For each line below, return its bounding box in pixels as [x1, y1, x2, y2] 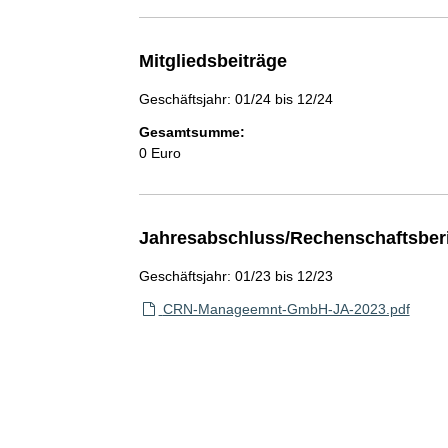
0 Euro [138, 145, 181, 161]
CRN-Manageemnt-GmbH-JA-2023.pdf [162, 301, 410, 317]
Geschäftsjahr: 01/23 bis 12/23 [138, 268, 333, 284]
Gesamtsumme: [138, 124, 245, 140]
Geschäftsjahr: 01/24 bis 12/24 [138, 91, 333, 107]
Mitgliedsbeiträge [138, 51, 287, 71]
